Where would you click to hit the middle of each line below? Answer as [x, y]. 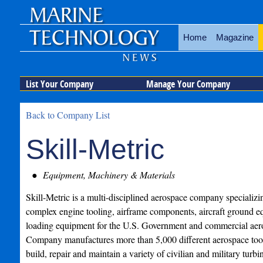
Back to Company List [68, 115]
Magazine [235, 37]
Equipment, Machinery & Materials [107, 175]
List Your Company [59, 84]
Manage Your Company [188, 84]
